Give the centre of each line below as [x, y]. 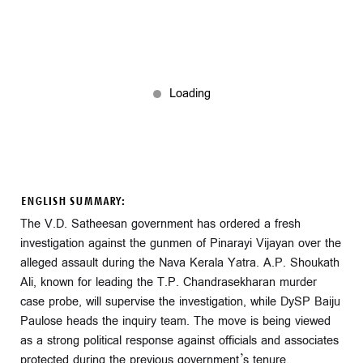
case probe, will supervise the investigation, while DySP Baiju [180, 301]
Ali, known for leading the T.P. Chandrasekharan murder [169, 282]
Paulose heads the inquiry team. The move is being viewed [175, 321]
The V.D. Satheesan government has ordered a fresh [160, 224]
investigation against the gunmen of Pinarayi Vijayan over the [181, 243]
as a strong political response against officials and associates [179, 340]
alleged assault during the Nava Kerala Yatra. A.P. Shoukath [180, 263]
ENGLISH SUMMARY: [73, 201]
